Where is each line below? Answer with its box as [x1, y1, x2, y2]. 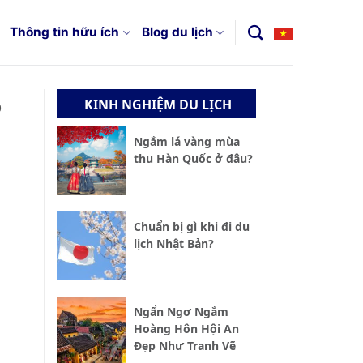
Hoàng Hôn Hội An [133, 321, 239, 337]
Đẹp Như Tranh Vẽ [133, 338, 236, 354]
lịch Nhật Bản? [133, 236, 214, 252]
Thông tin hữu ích [10, 24, 120, 40]
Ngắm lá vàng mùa [133, 134, 240, 150]
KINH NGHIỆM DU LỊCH [84, 96, 233, 113]
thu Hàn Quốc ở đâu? [133, 151, 253, 167]
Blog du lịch [141, 24, 213, 40]
